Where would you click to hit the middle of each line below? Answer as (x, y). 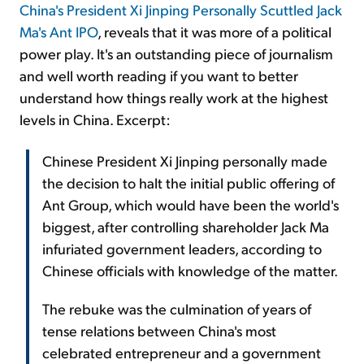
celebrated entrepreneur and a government (182, 352)
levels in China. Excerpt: (95, 119)
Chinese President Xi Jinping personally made (185, 160)
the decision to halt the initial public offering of (188, 182)
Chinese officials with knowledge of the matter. (190, 270)
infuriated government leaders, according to (182, 248)
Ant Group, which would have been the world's (191, 204)
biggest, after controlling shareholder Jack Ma (186, 226)
